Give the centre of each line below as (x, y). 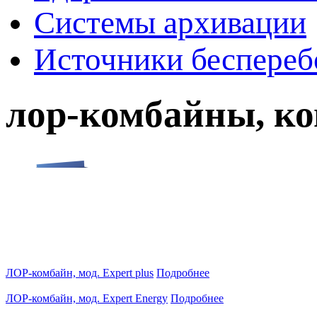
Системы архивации (170, 23)
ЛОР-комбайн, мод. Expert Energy (87, 298)
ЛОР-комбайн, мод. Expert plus (80, 272)
